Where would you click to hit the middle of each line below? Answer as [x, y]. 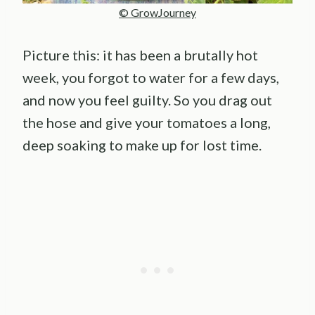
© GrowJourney [157, 12]
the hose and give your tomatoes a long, [147, 122]
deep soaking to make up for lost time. [142, 144]
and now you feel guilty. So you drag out [147, 99]
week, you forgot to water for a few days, [151, 77]
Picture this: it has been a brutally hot [140, 54]
